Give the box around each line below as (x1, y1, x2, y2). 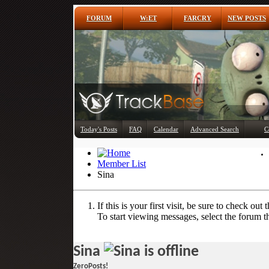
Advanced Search (190, 125, 239, 133)
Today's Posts (80, 125, 117, 133)
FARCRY (184, 14, 211, 22)
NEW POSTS (228, 14, 266, 22)
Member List (97, 159, 146, 169)
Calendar (154, 125, 178, 133)
